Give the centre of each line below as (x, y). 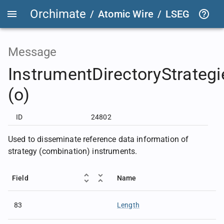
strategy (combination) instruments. (73, 151)
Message (32, 52)
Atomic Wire (126, 14)
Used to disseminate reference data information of (98, 139)
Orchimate (58, 14)
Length (128, 205)
